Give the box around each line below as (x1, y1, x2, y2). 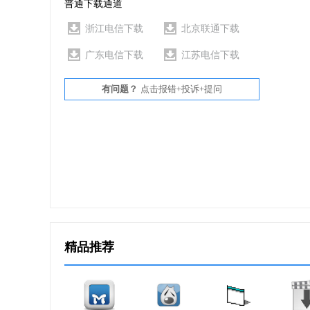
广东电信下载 (85, 50, 143, 60)
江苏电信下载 (181, 50, 239, 60)
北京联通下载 (181, 24, 239, 34)
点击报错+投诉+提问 (140, 84, 222, 94)
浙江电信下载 (85, 24, 143, 34)
